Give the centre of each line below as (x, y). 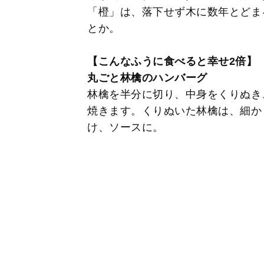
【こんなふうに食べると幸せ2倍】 (172, 61)
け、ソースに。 (126, 127)
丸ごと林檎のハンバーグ (147, 77)
